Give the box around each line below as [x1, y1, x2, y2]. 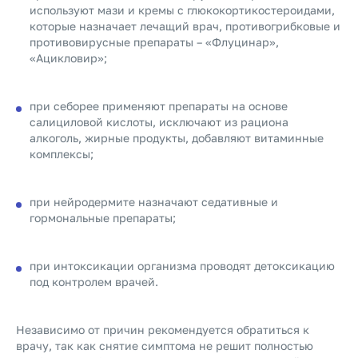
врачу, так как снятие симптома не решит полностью [16, 339, 313, 352]
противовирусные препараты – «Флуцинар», [30, 35, 279, 49]
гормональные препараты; [30, 211, 176, 225]
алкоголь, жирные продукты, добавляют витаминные [30, 131, 324, 145]
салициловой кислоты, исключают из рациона [30, 115, 288, 129]
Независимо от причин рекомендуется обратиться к [16, 323, 309, 336]
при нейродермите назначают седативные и [30, 195, 278, 209]
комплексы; [30, 147, 93, 161]
